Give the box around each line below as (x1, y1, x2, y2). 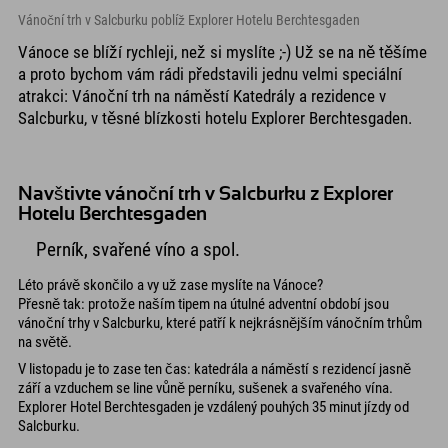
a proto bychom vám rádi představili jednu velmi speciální (18, 64, 402, 85)
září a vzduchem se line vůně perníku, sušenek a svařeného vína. (18, 378, 393, 397)
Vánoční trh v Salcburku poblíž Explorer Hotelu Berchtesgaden (18, 12, 360, 29)
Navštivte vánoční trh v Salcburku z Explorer (18, 185, 393, 205)
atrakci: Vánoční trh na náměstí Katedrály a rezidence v (18, 86, 386, 107)
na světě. (18, 333, 72, 352)
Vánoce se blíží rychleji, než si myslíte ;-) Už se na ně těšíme (18, 42, 427, 63)
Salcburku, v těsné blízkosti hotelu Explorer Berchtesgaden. (18, 108, 412, 129)
